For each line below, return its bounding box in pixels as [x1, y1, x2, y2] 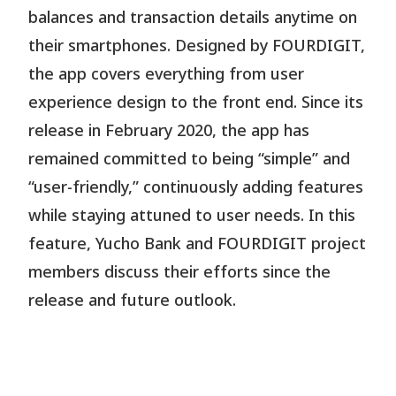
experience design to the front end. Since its [28, 91, 364, 116]
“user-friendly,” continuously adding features [28, 176, 364, 201]
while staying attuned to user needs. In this [28, 204, 356, 229]
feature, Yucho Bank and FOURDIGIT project [28, 232, 367, 257]
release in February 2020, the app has [28, 119, 310, 144]
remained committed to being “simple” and [28, 148, 351, 172]
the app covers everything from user [28, 63, 305, 88]
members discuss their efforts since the [28, 261, 331, 286]
